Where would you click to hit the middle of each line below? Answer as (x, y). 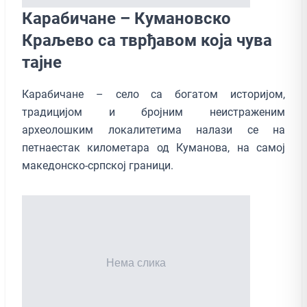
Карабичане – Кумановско (126, 18)
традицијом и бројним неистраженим (153, 112)
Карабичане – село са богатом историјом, (153, 94)
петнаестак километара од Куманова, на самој (153, 147)
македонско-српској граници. (98, 165)
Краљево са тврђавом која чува (147, 40)
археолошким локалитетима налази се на (153, 130)
